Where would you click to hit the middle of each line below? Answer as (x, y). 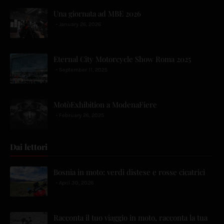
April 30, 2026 (76, 183)
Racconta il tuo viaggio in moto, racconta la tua (130, 218)
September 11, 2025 (83, 70)
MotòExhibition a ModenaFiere (105, 105)
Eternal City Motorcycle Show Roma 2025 (122, 59)
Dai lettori (29, 147)
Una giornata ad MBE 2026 (97, 14)
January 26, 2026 (80, 24)
